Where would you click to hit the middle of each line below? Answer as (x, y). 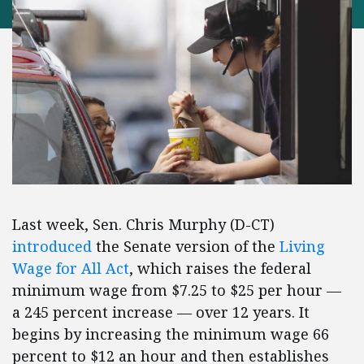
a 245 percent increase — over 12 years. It (161, 312)
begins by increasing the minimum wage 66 (171, 334)
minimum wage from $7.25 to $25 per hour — (177, 290)
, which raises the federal (220, 269)
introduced (52, 247)
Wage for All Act (71, 269)
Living (302, 247)
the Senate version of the (186, 247)
